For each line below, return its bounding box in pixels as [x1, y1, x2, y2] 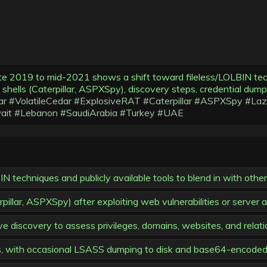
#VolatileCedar [9, 95, 72, 107]
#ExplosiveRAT [74, 95, 141, 107]
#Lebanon [14, 107, 58, 119]
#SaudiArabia [60, 107, 117, 119]
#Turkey [120, 107, 155, 119]
